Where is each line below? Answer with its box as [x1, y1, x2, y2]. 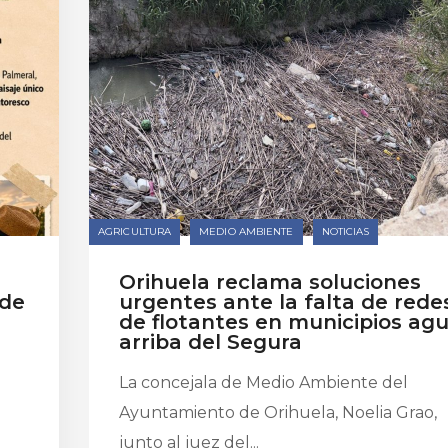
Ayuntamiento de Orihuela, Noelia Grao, [119, 403, 437, 422]
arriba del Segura [119, 330, 302, 354]
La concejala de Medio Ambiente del [119, 373, 408, 392]
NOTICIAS [321, 225, 370, 238]
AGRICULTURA [98, 225, 172, 238]
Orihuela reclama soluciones [119, 270, 421, 294]
